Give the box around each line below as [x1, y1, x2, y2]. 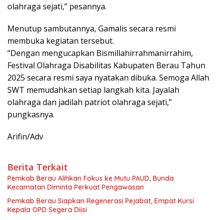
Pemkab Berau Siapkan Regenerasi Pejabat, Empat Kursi [7, 196, 194, 205]
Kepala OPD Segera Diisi [7, 205, 87, 214]
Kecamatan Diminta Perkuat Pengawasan [7, 182, 144, 192]
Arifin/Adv [7, 131, 43, 142]
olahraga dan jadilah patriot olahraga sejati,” [7, 96, 172, 108]
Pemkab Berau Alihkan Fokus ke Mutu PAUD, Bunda [7, 173, 174, 183]
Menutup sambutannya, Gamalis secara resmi [7, 23, 176, 34]
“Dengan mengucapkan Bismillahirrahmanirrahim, [7, 47, 193, 58]
